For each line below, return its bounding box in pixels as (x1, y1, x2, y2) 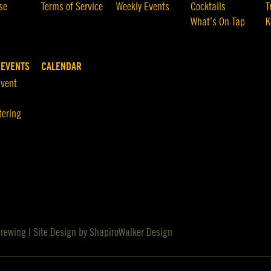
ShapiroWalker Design (90, 227, 173, 238)
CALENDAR (41, 61, 82, 72)
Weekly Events (116, 1, 169, 12)
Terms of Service (41, 1, 103, 12)
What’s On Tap (191, 16, 246, 27)
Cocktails (191, 1, 226, 12)
